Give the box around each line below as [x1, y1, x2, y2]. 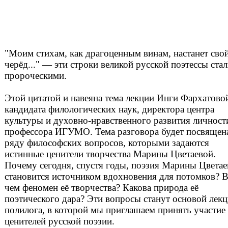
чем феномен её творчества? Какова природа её [5, 182, 198, 193]
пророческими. [5, 70, 67, 81]
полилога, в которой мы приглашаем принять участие [5, 205, 225, 216]
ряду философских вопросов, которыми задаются [5, 137, 209, 149]
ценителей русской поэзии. [5, 216, 115, 227]
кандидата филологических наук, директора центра [5, 104, 214, 115]
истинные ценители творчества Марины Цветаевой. [5, 149, 216, 160]
